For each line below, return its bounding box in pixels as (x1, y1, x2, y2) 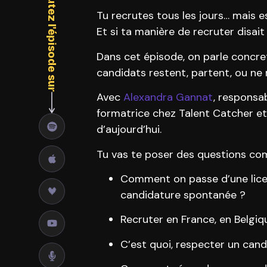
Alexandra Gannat (123, 90, 213, 105)
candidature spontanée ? (120, 187, 246, 202)
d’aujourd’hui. (97, 122, 162, 137)
